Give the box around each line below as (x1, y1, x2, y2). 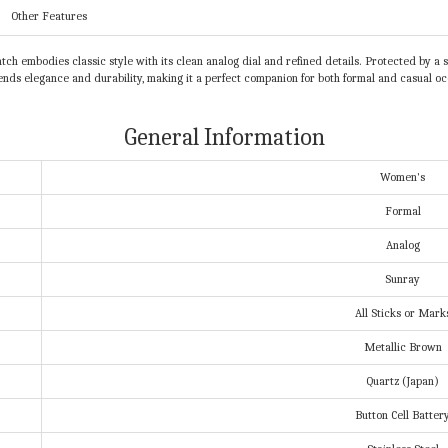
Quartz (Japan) (366, 374, 439, 389)
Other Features (11, 9, 87, 24)
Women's (380, 170, 425, 185)
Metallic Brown (363, 340, 442, 355)
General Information (123, 123, 325, 152)
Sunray (385, 272, 420, 287)
